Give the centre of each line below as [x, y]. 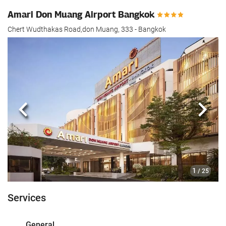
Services [27, 197]
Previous [41, 116]
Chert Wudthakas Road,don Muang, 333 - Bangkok [87, 30]
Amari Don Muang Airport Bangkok [82, 14]
